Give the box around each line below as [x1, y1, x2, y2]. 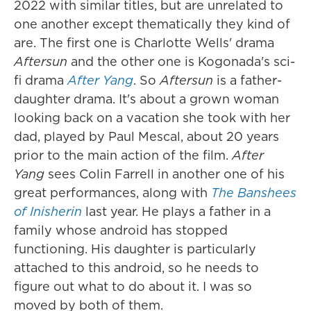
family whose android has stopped [14, 221, 228, 239]
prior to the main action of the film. [14, 146, 232, 164]
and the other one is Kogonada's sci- [71, 53, 295, 70]
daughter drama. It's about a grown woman [14, 90, 279, 108]
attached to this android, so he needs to [14, 259, 259, 276]
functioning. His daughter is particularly [14, 240, 256, 258]
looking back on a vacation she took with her [14, 109, 290, 126]
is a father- [213, 72, 282, 89]
